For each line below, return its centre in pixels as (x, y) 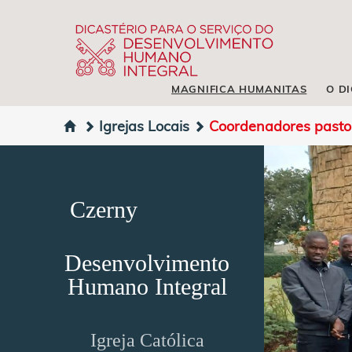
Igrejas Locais (144, 125)
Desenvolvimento (147, 263)
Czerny (104, 209)
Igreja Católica (147, 340)
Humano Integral (147, 286)
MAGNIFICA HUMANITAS (239, 89)
